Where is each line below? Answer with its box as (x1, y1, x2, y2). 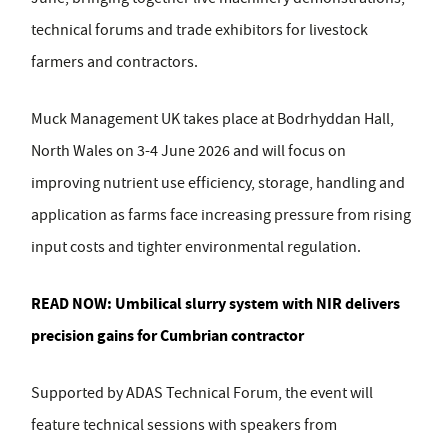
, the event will (278, 383, 373, 404)
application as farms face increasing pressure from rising (31, 205, 411, 226)
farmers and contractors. (31, 52, 198, 73)
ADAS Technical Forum (126, 383, 278, 404)
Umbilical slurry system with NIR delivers (115, 293, 400, 315)
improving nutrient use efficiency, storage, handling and (31, 173, 405, 194)
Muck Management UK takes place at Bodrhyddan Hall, (31, 109, 394, 130)
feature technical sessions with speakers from (31, 415, 337, 436)
